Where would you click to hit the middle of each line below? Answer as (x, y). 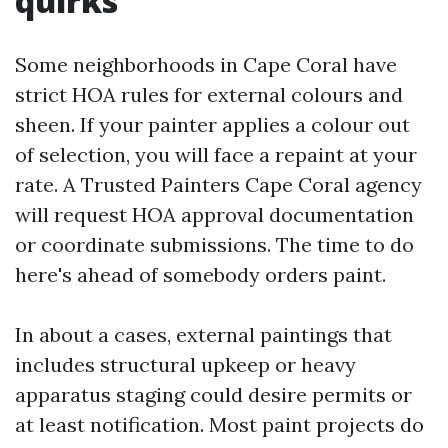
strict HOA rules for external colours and (209, 94)
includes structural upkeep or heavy (185, 364)
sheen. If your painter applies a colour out (212, 124)
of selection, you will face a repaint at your (216, 154)
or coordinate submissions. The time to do (214, 244)
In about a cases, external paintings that (203, 334)
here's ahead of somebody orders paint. (200, 274)
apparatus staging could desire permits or (213, 394)
